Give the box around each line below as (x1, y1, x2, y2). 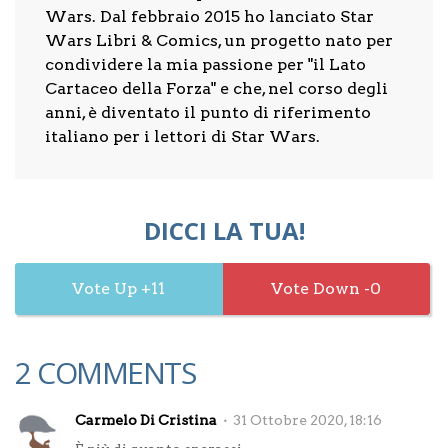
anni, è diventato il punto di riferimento (45, 103, 371, 122)
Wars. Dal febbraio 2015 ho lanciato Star (45, 7, 374, 26)
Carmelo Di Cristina (75, 412, 217, 428)
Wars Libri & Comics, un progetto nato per (45, 31, 393, 50)
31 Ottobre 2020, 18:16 (233, 412, 382, 428)
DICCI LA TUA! (143, 214, 305, 247)
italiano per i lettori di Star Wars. (45, 127, 320, 146)
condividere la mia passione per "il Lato (45, 55, 366, 74)
